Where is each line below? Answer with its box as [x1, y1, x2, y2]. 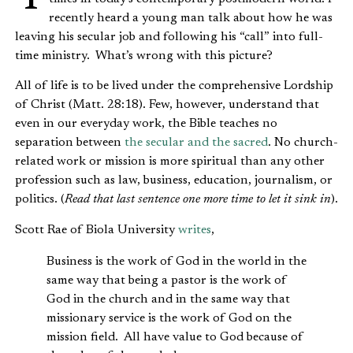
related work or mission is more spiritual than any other [15, 155, 325, 169]
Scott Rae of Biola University [15, 223, 178, 236]
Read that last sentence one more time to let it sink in [65, 193, 331, 206]
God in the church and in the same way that [46, 292, 290, 306]
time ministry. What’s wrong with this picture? [15, 49, 273, 62]
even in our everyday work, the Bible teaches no [15, 117, 277, 131]
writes [178, 223, 211, 236]
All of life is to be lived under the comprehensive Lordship [15, 80, 333, 93]
